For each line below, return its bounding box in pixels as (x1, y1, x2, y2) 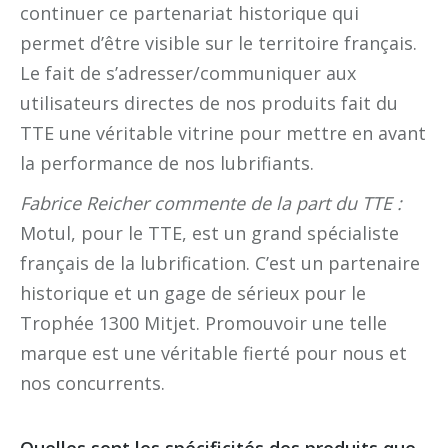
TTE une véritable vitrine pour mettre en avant (20, 120, 426, 145)
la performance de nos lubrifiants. (20, 150, 314, 175)
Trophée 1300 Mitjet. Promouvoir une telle (20, 310, 387, 335)
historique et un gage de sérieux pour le (20, 280, 366, 305)
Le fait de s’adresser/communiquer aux (20, 60, 356, 85)
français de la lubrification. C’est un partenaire (20, 250, 420, 275)
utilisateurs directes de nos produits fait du (20, 90, 398, 115)
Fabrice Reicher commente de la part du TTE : (20, 190, 402, 215)
